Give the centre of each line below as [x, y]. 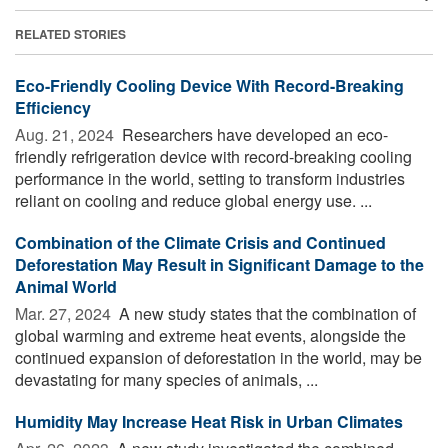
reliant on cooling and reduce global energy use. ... [193, 200]
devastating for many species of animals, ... [166, 379]
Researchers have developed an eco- [253, 134]
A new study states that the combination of [265, 313]
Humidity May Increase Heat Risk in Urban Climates [209, 421]
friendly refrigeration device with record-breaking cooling [213, 156]
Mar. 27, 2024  [65, 313]
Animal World [66, 286]
